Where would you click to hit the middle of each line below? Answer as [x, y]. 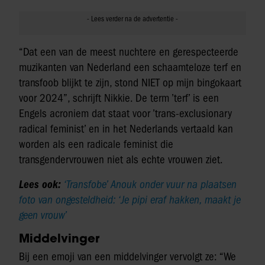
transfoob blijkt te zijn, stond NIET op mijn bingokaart [130, 83]
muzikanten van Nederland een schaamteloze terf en [130, 68]
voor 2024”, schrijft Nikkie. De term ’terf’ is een [119, 98]
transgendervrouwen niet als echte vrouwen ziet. [121, 160]
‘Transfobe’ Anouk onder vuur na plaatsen [150, 185]
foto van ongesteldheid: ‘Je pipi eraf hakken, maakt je [130, 200]
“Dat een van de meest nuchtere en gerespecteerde [129, 52]
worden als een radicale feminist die [96, 145]
